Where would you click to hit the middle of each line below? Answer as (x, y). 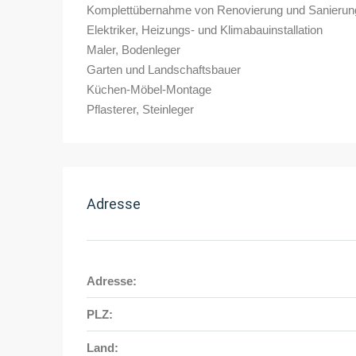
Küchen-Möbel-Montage (149, 90)
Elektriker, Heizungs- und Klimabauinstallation (205, 30)
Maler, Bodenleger (133, 50)
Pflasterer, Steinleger (140, 110)
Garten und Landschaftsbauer (164, 70)
